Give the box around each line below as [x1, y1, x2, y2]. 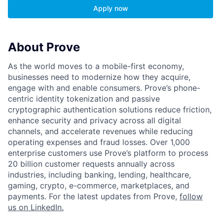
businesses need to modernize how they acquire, [8, 72, 190, 82]
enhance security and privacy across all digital [8, 115, 181, 126]
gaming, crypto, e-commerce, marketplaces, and [8, 181, 189, 191]
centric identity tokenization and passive [8, 94, 160, 104]
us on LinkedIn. [8, 202, 64, 213]
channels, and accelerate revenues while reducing [8, 126, 193, 137]
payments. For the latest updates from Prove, [8, 191, 180, 202]
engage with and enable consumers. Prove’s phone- [8, 83, 200, 93]
